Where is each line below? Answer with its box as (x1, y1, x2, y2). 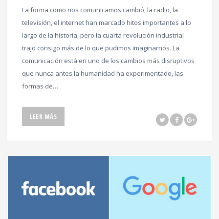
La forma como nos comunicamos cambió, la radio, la (22, 5, 178, 14)
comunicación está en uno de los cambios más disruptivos (22, 56, 195, 65)
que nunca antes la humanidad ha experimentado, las (22, 68, 183, 78)
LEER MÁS (30, 111, 57, 121)
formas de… (22, 81, 58, 90)
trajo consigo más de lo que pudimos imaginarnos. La (22, 43, 179, 52)
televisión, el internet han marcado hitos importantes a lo (22, 18, 191, 27)
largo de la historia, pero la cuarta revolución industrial (22, 30, 184, 40)
